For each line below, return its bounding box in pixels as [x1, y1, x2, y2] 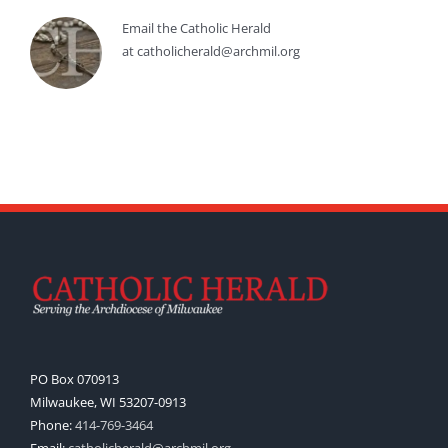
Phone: [30, 416, 75, 435]
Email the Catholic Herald [122, 19, 271, 38]
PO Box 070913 [30, 370, 119, 389]
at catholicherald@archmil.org [122, 42, 300, 61]
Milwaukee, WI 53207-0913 [30, 393, 186, 412]
